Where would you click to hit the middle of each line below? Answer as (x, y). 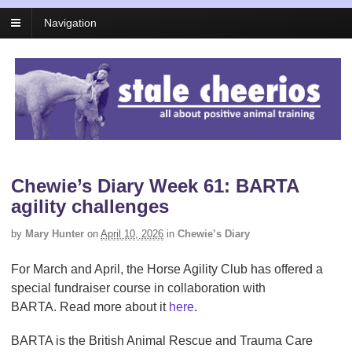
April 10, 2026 (132, 234)
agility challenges (90, 207)
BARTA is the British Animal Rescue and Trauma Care (162, 340)
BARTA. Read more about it (90, 306)
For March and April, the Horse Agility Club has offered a (167, 269)
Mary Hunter (55, 234)
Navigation (70, 23)
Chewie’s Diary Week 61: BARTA (155, 186)
